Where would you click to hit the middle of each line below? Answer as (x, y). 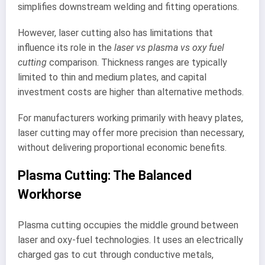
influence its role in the (66, 47)
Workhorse (50, 195)
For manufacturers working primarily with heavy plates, (130, 118)
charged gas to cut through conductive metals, (116, 254)
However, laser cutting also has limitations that (115, 33)
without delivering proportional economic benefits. (122, 148)
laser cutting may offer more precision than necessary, (131, 133)
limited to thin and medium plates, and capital (112, 77)
